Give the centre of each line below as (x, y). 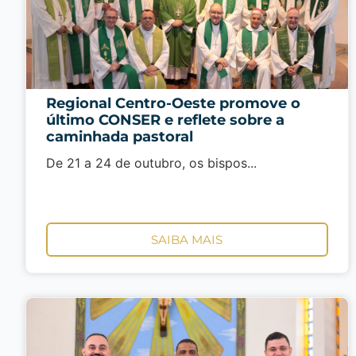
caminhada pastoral (120, 137)
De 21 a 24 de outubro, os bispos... (151, 163)
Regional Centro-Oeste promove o (173, 103)
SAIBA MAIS (187, 240)
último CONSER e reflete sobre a (165, 120)
